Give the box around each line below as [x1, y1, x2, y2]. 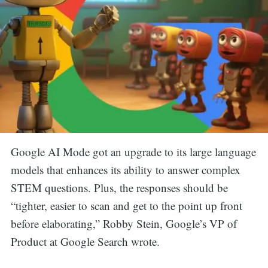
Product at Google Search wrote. [10, 234, 160, 249]
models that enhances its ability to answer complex [10, 162, 240, 178]
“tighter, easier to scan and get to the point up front [10, 198, 242, 214]
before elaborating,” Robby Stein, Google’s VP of [10, 216, 237, 232]
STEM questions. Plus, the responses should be [10, 180, 228, 196]
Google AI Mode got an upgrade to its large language [10, 144, 256, 160]
